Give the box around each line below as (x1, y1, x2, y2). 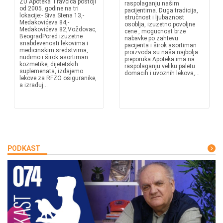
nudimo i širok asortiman (19, 54, 88, 61)
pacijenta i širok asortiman (124, 42, 197, 49)
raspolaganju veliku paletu (124, 63, 195, 70)
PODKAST (7, 144, 40, 152)
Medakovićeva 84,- (19, 19, 69, 26)
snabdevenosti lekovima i (19, 40, 88, 47)
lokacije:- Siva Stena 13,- (19, 12, 84, 19)
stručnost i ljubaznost (124, 14, 184, 21)
